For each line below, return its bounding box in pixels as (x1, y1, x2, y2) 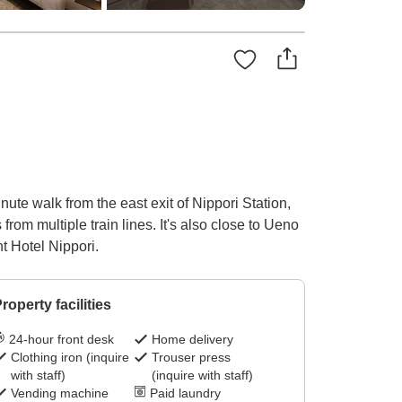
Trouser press (152, 350, 232, 365)
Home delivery (152, 332, 234, 347)
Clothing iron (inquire (10, 350, 129, 365)
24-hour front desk (8, 332, 114, 347)
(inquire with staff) (152, 368, 254, 383)
